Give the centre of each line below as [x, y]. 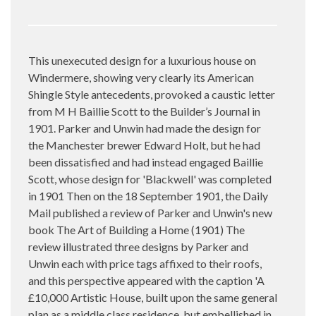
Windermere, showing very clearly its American [141, 77]
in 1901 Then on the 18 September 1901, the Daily [148, 195]
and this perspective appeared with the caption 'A [146, 280]
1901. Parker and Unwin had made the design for [145, 128]
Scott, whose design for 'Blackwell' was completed [150, 178]
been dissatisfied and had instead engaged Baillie [146, 162]
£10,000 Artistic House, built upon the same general [153, 297]
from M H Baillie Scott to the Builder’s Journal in [144, 111]
